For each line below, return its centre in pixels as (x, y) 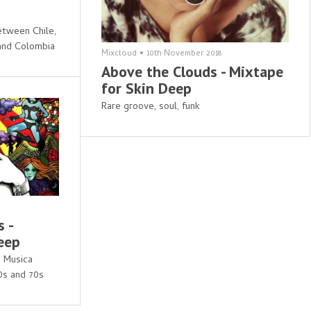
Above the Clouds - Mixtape (192, 72)
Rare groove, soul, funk (150, 108)
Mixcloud (119, 54)
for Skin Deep (146, 89)
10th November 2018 (184, 54)
